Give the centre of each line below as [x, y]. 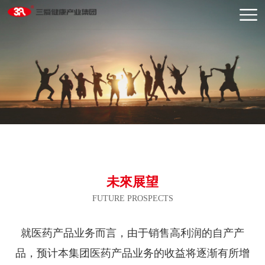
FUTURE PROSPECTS [132, 198]
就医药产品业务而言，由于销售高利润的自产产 [132, 233]
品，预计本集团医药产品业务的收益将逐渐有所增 [132, 253]
